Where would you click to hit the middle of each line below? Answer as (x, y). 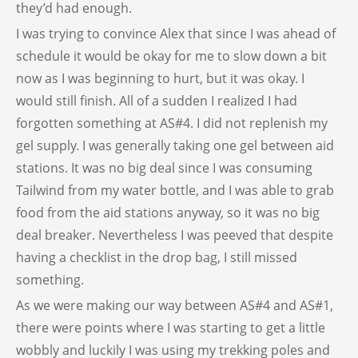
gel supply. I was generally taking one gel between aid (175, 146)
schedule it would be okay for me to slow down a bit (171, 56)
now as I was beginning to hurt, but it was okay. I (160, 79)
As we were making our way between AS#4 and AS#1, (175, 306)
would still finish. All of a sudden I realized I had (157, 101)
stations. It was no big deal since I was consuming (164, 168)
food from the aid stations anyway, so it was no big (168, 213)
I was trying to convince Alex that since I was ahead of (176, 34)
